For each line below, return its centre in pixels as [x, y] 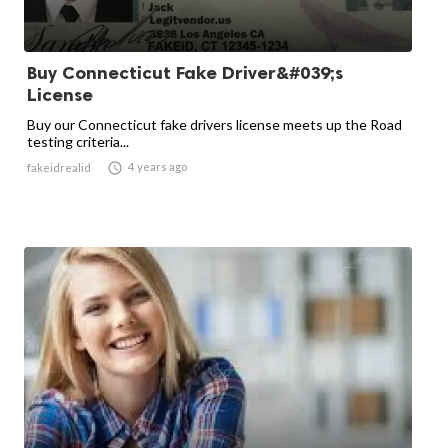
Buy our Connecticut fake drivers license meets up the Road [214, 124]
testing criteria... [78, 141]
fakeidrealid [59, 167]
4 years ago [157, 166]
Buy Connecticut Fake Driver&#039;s [185, 73]
